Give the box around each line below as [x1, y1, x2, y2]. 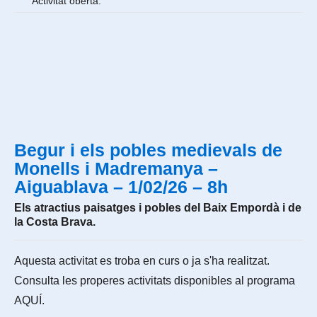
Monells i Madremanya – [14, 158, 218, 178]
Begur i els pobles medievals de [14, 140, 282, 160]
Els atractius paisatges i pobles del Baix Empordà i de [14, 202, 301, 214]
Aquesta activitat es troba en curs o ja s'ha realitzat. [14, 255, 270, 267]
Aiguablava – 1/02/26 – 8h [14, 177, 228, 197]
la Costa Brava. [14, 216, 96, 228]
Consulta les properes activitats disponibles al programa [14, 275, 295, 287]
